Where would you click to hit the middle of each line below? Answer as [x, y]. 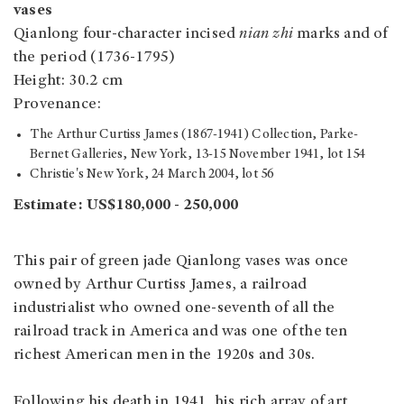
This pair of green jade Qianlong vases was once [181, 262]
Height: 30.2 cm [68, 82]
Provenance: [58, 105]
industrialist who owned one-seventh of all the [174, 309]
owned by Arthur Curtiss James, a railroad [161, 285]
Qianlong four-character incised [127, 35]
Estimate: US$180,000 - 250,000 [126, 206]
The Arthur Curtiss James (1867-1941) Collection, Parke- [194, 135]
